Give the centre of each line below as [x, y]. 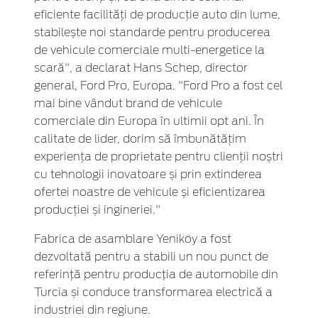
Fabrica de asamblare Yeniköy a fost [133, 240]
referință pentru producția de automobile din [156, 275]
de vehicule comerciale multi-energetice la [149, 51]
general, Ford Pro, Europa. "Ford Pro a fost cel [158, 86]
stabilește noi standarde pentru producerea [152, 33]
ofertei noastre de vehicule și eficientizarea [150, 193]
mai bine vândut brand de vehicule [128, 104]
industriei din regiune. [92, 311]
